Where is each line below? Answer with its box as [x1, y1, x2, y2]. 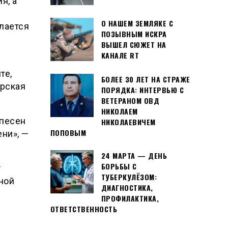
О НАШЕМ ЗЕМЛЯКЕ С [101, 18, 173, 29]
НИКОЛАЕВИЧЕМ [101, 117, 156, 128]
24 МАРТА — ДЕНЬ [101, 150, 167, 161]
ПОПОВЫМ [50, 127, 86, 138]
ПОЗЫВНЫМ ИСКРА [101, 28, 167, 40]
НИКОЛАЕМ [101, 106, 138, 117]
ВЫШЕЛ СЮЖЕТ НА [101, 39, 166, 50]
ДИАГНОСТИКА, [101, 182, 153, 193]
